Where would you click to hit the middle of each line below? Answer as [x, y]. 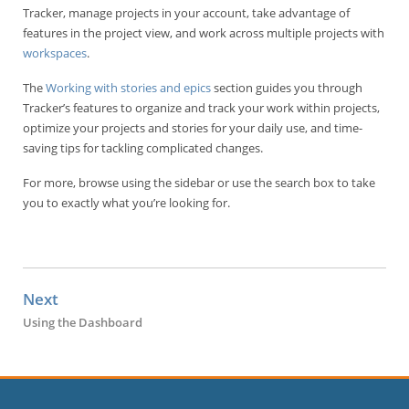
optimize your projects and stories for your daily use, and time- [193, 128]
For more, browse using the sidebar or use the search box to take [199, 183]
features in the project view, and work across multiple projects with [204, 33]
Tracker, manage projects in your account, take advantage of [186, 13]
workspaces [55, 53]
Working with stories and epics [128, 88]
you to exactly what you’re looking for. [126, 203]
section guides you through [287, 88]
